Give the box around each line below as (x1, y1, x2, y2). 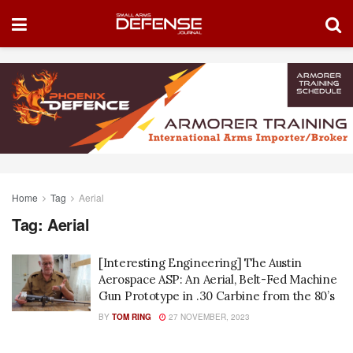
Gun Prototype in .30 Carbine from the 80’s (98, 288, 335, 304)
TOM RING (112, 311, 151, 323)
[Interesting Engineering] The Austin (98, 255, 303, 271)
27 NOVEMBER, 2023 (166, 311, 250, 323)
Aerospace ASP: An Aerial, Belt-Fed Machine (98, 272, 337, 288)
